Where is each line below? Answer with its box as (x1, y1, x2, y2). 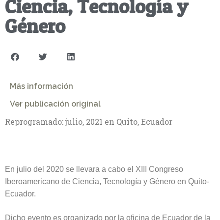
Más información (10, 82, 73, 91)
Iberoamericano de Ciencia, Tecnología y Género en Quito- (5, 177, 209, 186)
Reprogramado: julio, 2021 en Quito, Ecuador (5, 116, 172, 127)
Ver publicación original (10, 99, 101, 109)
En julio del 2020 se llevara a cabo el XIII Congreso (5, 165, 183, 173)
